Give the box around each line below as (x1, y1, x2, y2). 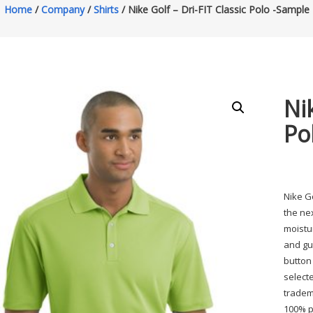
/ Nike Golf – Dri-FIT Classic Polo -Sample (118, 3, 310, 16)
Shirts (93, 3, 119, 16)
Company (41, 3, 85, 16)
